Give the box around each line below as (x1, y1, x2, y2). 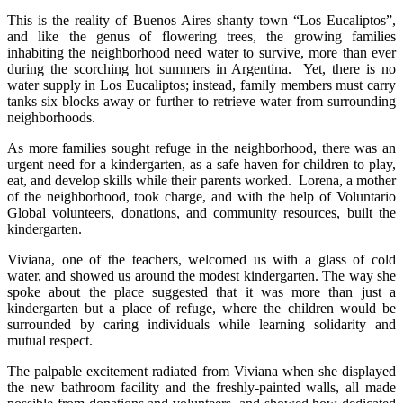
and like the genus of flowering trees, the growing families (7, 28, 396, 44)
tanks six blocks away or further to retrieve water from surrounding (7, 93, 396, 109)
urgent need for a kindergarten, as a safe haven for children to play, (7, 156, 396, 172)
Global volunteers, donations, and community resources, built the (7, 204, 396, 220)
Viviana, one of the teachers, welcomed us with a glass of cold (7, 251, 396, 267)
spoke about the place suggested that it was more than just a (7, 283, 396, 300)
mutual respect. (7, 332, 93, 348)
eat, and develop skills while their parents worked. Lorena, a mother (7, 172, 396, 188)
